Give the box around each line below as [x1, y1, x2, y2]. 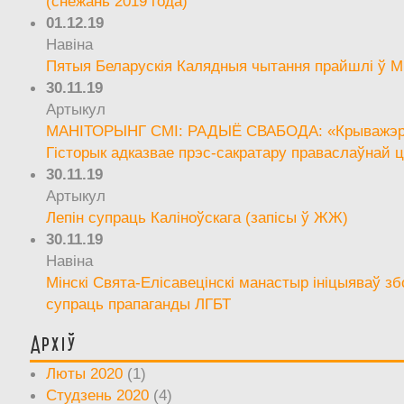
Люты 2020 [46, 363, 124, 382]
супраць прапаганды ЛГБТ [46, 294, 232, 313]
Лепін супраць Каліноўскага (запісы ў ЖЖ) [46, 207, 349, 226]
